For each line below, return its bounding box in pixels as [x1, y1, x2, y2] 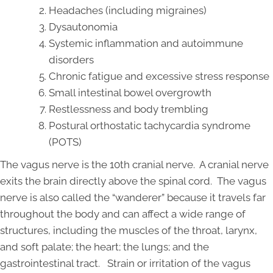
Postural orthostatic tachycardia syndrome [49, 119, 250, 132]
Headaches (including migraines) [49, 4, 207, 17]
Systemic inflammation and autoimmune [49, 37, 243, 50]
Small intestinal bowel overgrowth [49, 87, 211, 99]
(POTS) [49, 136, 82, 149]
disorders [49, 54, 94, 66]
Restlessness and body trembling [49, 103, 208, 116]
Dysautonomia [49, 21, 118, 34]
